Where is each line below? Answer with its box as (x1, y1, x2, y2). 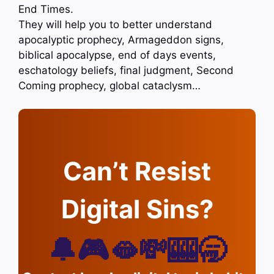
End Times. (18, 2, 73, 15)
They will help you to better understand (18, 18, 212, 31)
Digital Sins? (61, 194, 213, 225)
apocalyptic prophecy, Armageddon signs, (18, 33, 224, 46)
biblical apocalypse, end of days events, (18, 48, 216, 61)
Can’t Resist (63, 156, 211, 187)
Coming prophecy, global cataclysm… (18, 79, 201, 92)
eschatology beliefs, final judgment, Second (18, 64, 234, 76)
